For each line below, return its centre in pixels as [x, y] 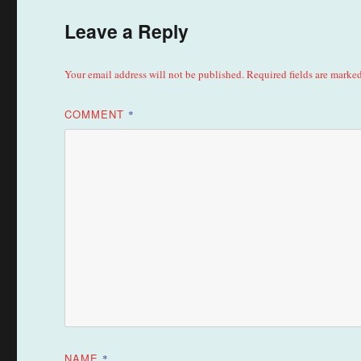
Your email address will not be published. [155, 75]
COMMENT [97, 114]
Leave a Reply [127, 31]
